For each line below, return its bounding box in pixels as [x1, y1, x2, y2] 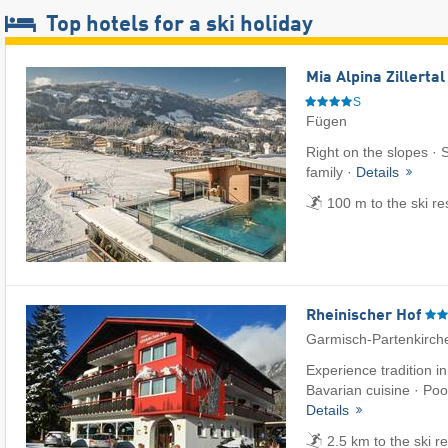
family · [306, 164, 356, 181]
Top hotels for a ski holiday [41, 14, 313, 37]
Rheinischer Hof [306, 307, 421, 324]
